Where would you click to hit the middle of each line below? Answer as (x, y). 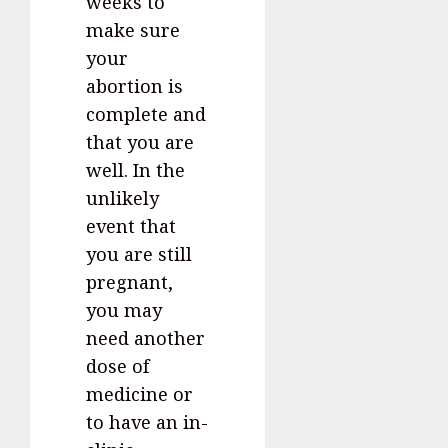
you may (124, 310)
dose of (117, 366)
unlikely (122, 198)
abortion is (134, 86)
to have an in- (147, 422)
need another (145, 338)
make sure (133, 30)
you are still (139, 254)
